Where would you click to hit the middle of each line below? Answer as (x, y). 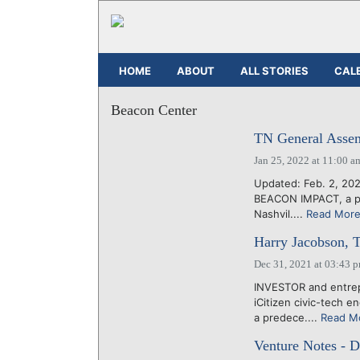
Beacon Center (154, 110)
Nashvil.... (280, 214)
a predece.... (287, 317)
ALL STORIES (274, 70)
